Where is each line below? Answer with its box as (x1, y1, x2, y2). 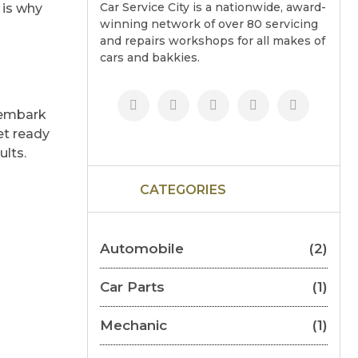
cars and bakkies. (99, 50, 200, 65)
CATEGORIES (139, 182, 226, 197)
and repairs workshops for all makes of (99, 34, 325, 48)
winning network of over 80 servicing (99, 17, 318, 31)
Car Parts (99, 279, 165, 295)
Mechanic (99, 317, 167, 333)
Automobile (99, 241, 184, 257)
